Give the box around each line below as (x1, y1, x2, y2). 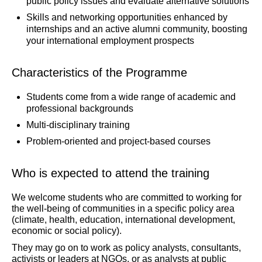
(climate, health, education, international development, (12, 215, 235, 225)
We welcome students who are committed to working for (12, 192, 242, 202)
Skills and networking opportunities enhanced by (26, 12, 227, 22)
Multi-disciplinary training (26, 120, 130, 130)
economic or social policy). (12, 226, 122, 236)
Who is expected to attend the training (12, 167, 209, 180)
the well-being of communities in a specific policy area (12, 204, 235, 213)
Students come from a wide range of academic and (26, 92, 236, 102)
